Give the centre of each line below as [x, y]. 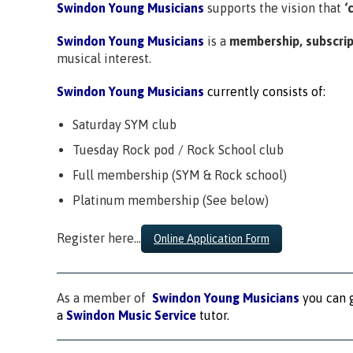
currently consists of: [266, 91]
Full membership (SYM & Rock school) [180, 175]
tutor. [214, 315]
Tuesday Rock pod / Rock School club [178, 150]
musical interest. [104, 58]
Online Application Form [212, 239]
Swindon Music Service [133, 315]
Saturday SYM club [124, 124]
